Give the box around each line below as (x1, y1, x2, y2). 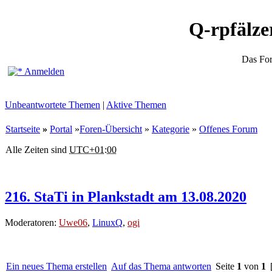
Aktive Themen (106, 100, 166, 110)
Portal (50, 124, 72, 134)
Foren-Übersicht (80, 124, 142, 134)
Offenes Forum (199, 124, 257, 134)
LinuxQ (92, 217, 123, 228)
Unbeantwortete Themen (5, 100, 100, 110)
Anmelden (22, 66, 64, 76)
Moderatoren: (5, 217, 59, 228)
